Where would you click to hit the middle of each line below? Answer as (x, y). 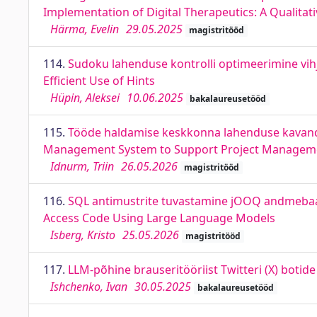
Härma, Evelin (85, 29)
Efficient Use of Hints (99, 81)
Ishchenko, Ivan (89, 287)
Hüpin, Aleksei (85, 98)
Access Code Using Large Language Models (159, 218)
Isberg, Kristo (83, 235)
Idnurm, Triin (82, 166)
